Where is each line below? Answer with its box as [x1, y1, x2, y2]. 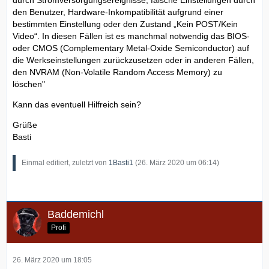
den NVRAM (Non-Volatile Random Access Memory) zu [13, 67, 222, 77]
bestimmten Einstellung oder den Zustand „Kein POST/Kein [13, 19, 238, 29]
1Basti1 [109, 158, 133, 167]
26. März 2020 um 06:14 [138, 158, 217, 167]
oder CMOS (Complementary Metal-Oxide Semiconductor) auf [13, 43, 249, 53]
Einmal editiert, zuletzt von [22, 158, 109, 167]
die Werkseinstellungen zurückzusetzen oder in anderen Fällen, [13, 55, 254, 65]
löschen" [13, 79, 45, 89]
